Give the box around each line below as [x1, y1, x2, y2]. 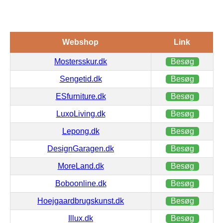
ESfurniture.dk [55, 92, 106, 101]
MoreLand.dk [57, 161, 104, 170]
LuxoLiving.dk [56, 109, 106, 118]
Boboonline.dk [55, 179, 107, 188]
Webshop [62, 37, 99, 46]
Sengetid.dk [59, 74, 102, 83]
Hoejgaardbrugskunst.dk [37, 196, 124, 205]
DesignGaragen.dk [47, 144, 114, 153]
